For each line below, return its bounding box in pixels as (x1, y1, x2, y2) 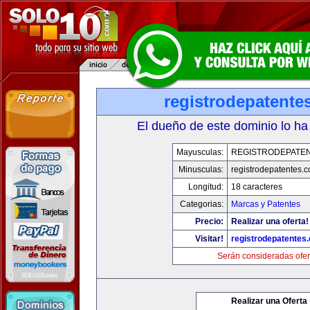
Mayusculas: (176, 147, 224, 157)
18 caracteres (230, 182, 282, 192)
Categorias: (179, 199, 224, 209)
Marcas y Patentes (230, 199, 300, 209)
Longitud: (188, 182, 224, 192)
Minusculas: (178, 165, 224, 174)
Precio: (194, 217, 224, 226)
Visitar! (194, 234, 224, 244)
